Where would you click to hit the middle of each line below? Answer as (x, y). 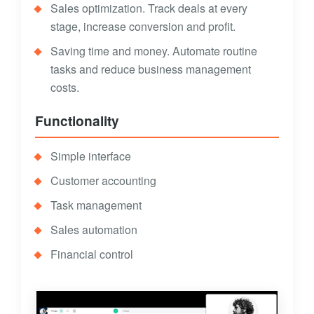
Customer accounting (103, 181)
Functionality (77, 121)
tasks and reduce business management (151, 69)
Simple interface (91, 156)
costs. (65, 88)
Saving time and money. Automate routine (154, 51)
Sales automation (94, 230)
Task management (96, 205)
